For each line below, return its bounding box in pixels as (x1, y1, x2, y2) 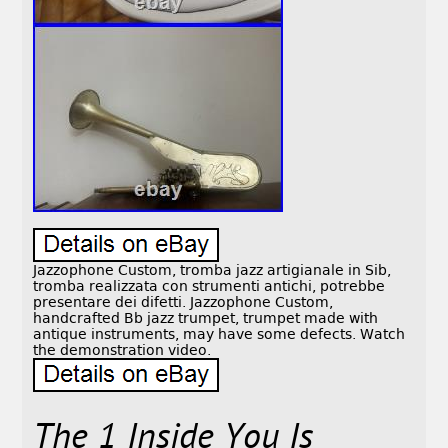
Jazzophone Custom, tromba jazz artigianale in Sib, (33, 262, 392, 279)
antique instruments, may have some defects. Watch (33, 326, 406, 343)
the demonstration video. (33, 342, 212, 359)
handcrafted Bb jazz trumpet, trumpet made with (33, 310, 379, 327)
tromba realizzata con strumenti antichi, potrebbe (33, 278, 386, 295)
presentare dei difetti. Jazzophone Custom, (33, 294, 334, 311)
